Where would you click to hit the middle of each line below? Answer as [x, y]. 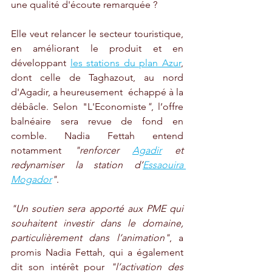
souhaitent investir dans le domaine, [97, 223]
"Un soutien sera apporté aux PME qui [97, 209]
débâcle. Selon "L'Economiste [79, 107]
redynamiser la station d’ [77, 165]
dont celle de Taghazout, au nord [97, 78]
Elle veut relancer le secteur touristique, [97, 34]
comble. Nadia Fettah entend [97, 136]
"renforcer [104, 151]
